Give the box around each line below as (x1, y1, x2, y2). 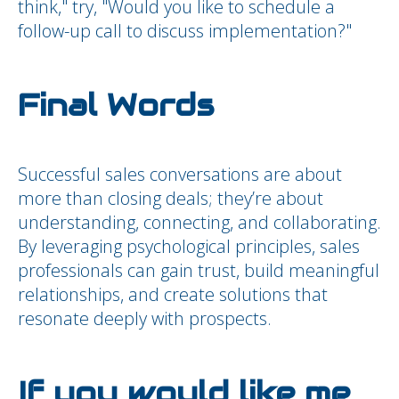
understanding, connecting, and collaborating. (18, 210, 381, 234)
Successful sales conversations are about (18, 162, 342, 186)
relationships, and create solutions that (18, 282, 328, 306)
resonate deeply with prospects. (18, 306, 272, 330)
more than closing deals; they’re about (18, 186, 323, 210)
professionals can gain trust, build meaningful (18, 258, 379, 282)
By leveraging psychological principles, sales (18, 234, 360, 258)
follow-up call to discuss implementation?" (18, 19, 352, 43)
